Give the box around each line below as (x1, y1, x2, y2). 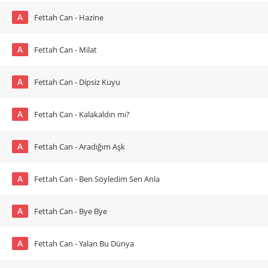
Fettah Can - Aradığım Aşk (34, 141, 125, 152)
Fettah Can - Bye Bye (34, 206, 107, 217)
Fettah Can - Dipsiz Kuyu (34, 77, 120, 87)
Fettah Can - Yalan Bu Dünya (34, 238, 134, 249)
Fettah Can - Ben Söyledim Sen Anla (34, 173, 160, 184)
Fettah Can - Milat (34, 44, 97, 55)
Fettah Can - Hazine (34, 12, 103, 23)
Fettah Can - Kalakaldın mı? (34, 109, 130, 120)
